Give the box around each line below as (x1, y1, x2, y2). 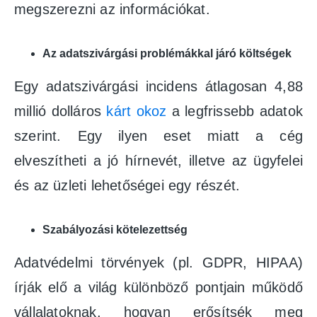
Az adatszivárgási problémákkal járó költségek (42, 47, 292, 59)
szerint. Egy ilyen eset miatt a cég (14, 127, 303, 144)
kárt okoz (106, 103, 167, 119)
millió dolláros (14, 103, 107, 119)
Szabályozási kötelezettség (42, 223, 188, 236)
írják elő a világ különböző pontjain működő (14, 279, 303, 295)
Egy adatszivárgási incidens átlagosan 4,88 (14, 78, 303, 94)
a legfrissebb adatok (166, 103, 303, 119)
